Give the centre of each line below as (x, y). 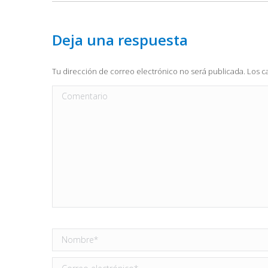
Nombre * (73, 236)
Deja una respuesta (120, 40)
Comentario (76, 93)
